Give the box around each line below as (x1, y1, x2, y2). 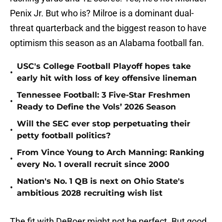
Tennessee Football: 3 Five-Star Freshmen (17, 90, 190, 100)
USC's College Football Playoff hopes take (17, 61, 191, 71)
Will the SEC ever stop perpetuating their (17, 119, 190, 129)
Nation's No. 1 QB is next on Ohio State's (17, 176, 184, 186)
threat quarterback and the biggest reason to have (10, 23, 207, 34)
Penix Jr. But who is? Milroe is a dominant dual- (10, 8, 194, 19)
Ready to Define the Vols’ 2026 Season (17, 102, 176, 112)
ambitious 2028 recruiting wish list (17, 188, 163, 198)
